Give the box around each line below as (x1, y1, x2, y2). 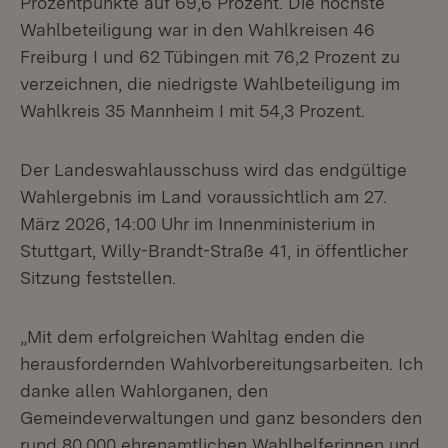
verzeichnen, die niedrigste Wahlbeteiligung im (20, 73, 400, 94)
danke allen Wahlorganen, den (20, 380, 268, 401)
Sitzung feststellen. (20, 267, 176, 288)
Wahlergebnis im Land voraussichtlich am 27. (20, 186, 387, 207)
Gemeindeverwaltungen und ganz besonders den (20, 407, 422, 428)
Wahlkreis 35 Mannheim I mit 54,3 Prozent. (20, 100, 365, 121)
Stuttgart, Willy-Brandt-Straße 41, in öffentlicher (20, 240, 408, 261)
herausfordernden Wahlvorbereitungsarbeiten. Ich (20, 353, 423, 374)
